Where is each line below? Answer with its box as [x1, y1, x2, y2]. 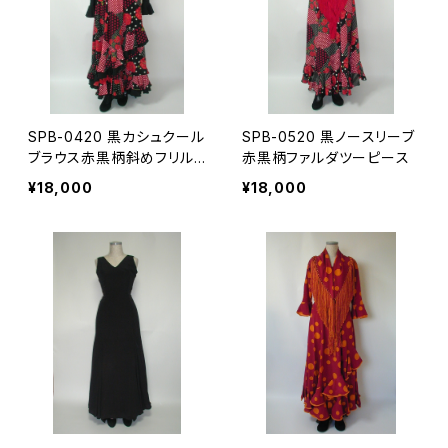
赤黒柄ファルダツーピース [242, 148, 410, 166]
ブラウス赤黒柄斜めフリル [28, 148, 194, 166]
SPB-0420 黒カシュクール [28, 127, 205, 145]
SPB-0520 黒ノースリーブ [242, 127, 415, 145]
